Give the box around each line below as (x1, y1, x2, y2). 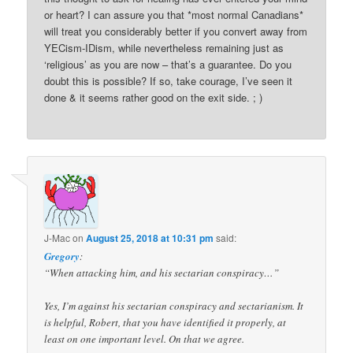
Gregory (44, 248, 80, 263)
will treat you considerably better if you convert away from (44, 24, 308, 39)
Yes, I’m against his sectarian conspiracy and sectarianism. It (44, 298, 304, 313)
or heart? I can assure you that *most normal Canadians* (44, 7, 304, 22)
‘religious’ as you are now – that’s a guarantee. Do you (44, 57, 292, 72)
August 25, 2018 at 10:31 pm (86, 230, 214, 245)
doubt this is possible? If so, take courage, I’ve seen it (44, 73, 293, 88)
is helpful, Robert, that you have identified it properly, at (44, 314, 287, 329)
